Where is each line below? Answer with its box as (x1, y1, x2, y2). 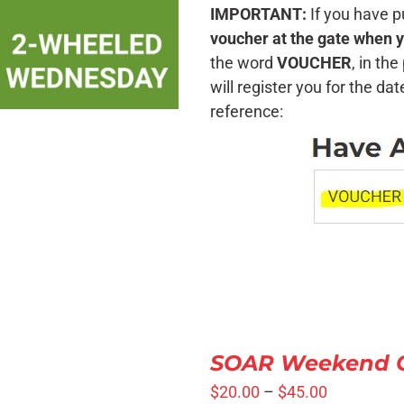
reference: (210, 102, 284, 121)
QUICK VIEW (48, 24, 127, 40)
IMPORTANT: (210, 5, 308, 23)
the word (210, 53, 278, 72)
